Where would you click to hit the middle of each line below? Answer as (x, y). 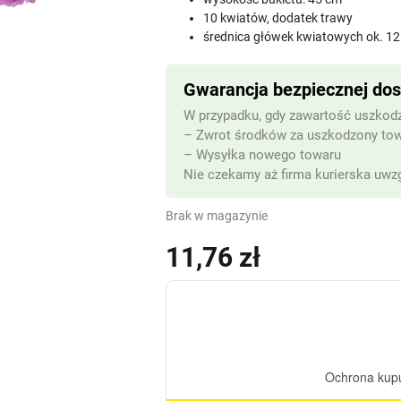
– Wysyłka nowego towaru (263, 154)
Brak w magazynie (217, 215)
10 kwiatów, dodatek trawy (278, 17)
